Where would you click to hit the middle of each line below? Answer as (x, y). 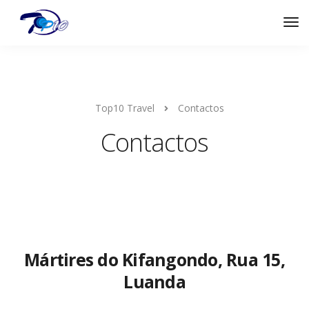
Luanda (154, 281)
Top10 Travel (125, 108)
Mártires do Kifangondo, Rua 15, (154, 259)
